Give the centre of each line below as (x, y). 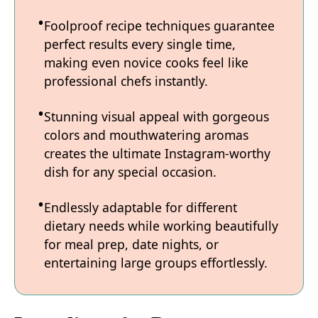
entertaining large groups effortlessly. (156, 262)
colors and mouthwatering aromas (146, 135)
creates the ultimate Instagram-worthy (157, 153)
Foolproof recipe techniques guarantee (159, 25)
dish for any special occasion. (130, 171)
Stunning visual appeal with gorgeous (157, 116)
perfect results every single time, (140, 44)
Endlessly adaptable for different (141, 207)
